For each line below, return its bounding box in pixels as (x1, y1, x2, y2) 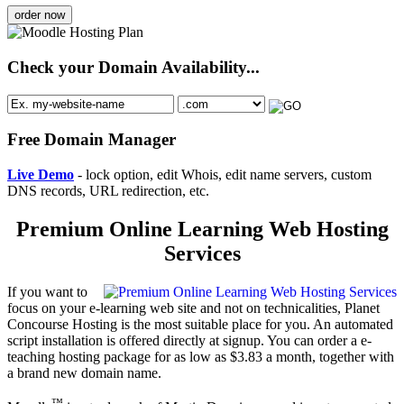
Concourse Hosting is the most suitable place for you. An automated (7, 316, 393, 332)
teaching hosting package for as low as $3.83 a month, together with (7, 348, 394, 364)
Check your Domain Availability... (7, 57, 260, 77)
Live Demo (7, 167, 74, 183)
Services (163, 242, 241, 265)
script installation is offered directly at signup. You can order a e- (7, 332, 372, 348)
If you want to (7, 283, 87, 299)
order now (14, 8, 65, 23)
